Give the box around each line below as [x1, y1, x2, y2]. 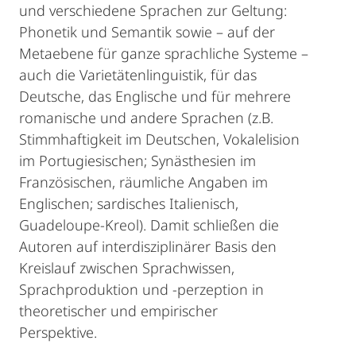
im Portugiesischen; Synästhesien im [19, 151, 256, 170]
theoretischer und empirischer [19, 301, 218, 320]
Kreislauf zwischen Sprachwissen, [19, 258, 234, 277]
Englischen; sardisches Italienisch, [19, 194, 238, 213]
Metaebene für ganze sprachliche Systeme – [19, 44, 308, 63]
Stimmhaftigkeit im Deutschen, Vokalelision [19, 130, 300, 149]
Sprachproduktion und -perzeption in [19, 280, 264, 299]
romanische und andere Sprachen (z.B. [19, 108, 273, 127]
